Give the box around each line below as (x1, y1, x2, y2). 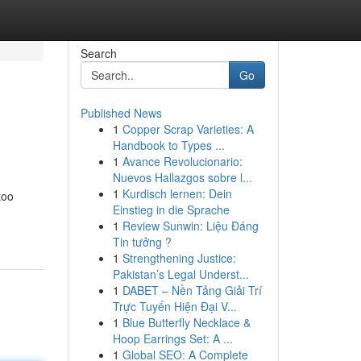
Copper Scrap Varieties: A (122, 121, 254, 137)
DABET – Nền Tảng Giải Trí (122, 282, 262, 298)
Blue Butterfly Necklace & (122, 314, 251, 330)
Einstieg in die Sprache (112, 201, 230, 218)
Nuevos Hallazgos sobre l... (112, 169, 252, 185)
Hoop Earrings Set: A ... (112, 330, 233, 346)
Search (80, 45, 117, 61)
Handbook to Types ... (112, 137, 225, 153)
